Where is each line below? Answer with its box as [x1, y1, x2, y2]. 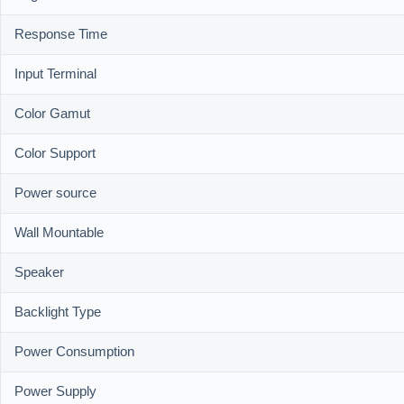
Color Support [14, 143, 96, 165]
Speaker [14, 262, 64, 284]
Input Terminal [14, 64, 96, 86]
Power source [14, 183, 96, 205]
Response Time [14, 24, 107, 46]
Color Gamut [14, 104, 90, 125]
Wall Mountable [14, 223, 104, 244]
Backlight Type [14, 302, 101, 324]
